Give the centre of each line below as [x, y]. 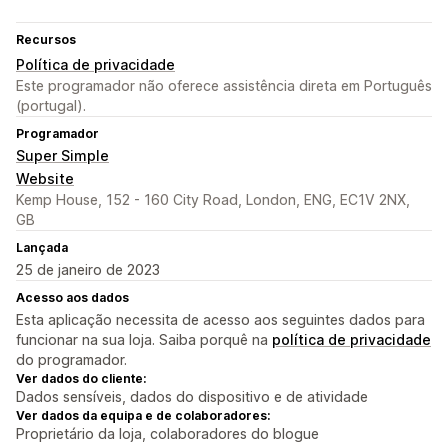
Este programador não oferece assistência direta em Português [224, 86]
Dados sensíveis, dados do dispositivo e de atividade [192, 397]
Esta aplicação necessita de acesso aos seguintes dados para [220, 320]
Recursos [46, 40]
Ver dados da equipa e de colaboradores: [143, 416]
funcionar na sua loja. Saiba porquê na [144, 340]
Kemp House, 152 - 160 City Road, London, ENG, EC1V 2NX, [213, 200]
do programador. [71, 360]
